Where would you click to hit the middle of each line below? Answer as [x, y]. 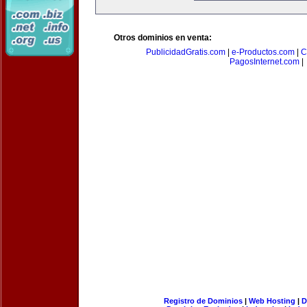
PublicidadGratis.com [186, 52]
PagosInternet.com [265, 62]
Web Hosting [272, 301]
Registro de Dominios [203, 301]
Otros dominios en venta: [163, 38]
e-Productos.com [263, 52]
